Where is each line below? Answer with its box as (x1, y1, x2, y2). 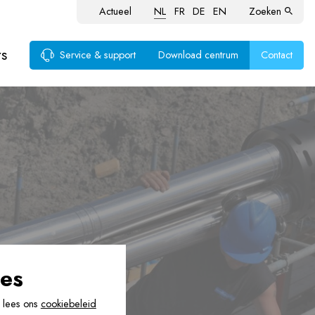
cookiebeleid (40, 297, 96, 311)
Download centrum (158, 48, 238, 63)
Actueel (99, 4, 132, 19)
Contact (261, 48, 292, 63)
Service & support (60, 48, 136, 63)
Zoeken (249, 4, 282, 19)
